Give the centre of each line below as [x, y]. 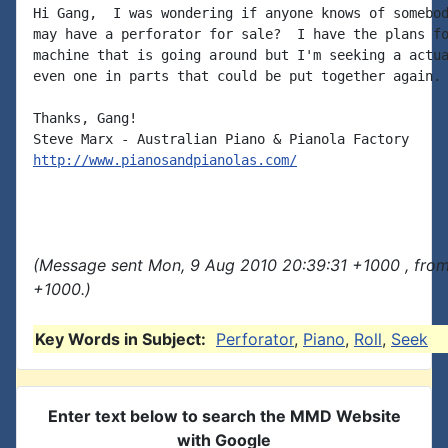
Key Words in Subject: [120, 339]
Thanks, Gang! [85, 118]
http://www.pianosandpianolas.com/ [165, 160]
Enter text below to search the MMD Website [224, 416]
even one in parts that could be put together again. [237, 76]
